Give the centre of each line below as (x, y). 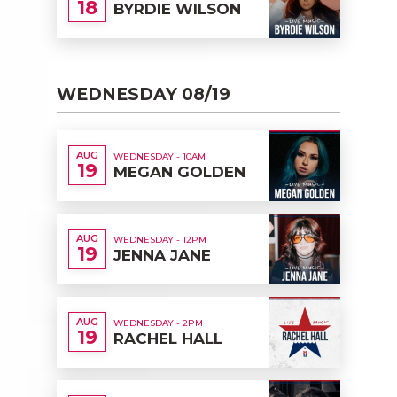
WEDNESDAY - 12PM (160, 239)
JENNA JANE (162, 255)
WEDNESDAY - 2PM (158, 323)
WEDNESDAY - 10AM (160, 156)
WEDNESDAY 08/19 (144, 94)
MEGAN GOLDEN (179, 171)
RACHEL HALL (168, 338)
